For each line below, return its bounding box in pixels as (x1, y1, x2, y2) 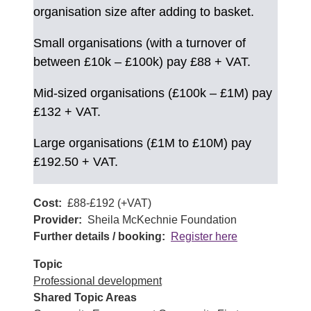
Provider (33, 214, 78, 226)
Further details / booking (33, 230, 162, 242)
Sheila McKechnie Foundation (87, 214, 237, 226)
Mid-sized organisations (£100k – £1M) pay (33, 86, 272, 100)
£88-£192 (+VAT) (67, 197, 151, 209)
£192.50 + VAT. (33, 155, 118, 169)
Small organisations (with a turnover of (33, 36, 246, 50)
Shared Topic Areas (33, 292, 137, 303)
